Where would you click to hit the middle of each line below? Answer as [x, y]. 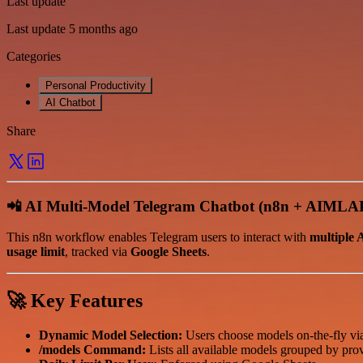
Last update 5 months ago [72, 28]
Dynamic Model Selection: [111, 335]
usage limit [36, 252]
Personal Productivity [96, 85]
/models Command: [92, 350]
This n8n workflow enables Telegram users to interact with [158, 237]
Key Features [87, 301]
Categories [34, 56]
